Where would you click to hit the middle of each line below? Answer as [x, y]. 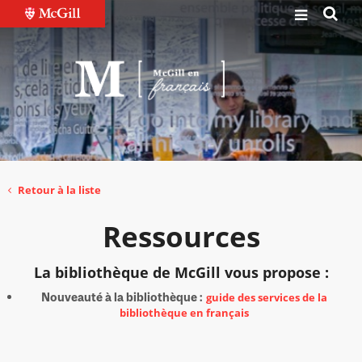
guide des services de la [267, 297]
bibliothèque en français [184, 313]
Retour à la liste [59, 190]
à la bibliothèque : [153, 297]
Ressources [181, 236]
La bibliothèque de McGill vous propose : [181, 272]
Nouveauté [72, 297]
